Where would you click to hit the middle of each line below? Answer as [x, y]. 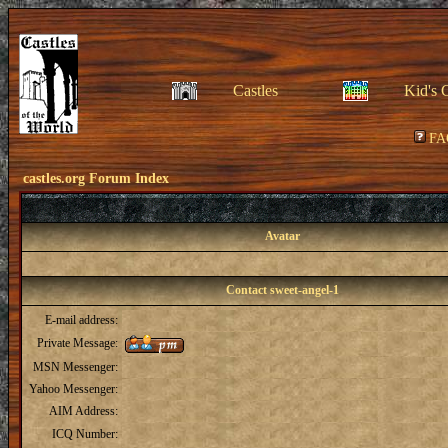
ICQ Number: [85, 434]
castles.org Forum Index [96, 178]
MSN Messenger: [75, 367]
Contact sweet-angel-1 [282, 290]
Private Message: [77, 343]
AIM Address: [83, 411]
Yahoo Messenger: [73, 389]
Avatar [282, 236]
